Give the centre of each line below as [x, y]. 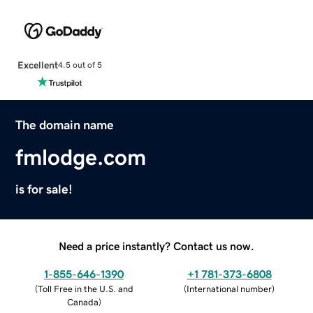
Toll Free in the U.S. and [85, 289]
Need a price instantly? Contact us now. [156, 246]
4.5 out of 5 [80, 65]
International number [229, 289]
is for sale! [44, 189]
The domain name [65, 125]
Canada [82, 302]
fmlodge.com [81, 157]
